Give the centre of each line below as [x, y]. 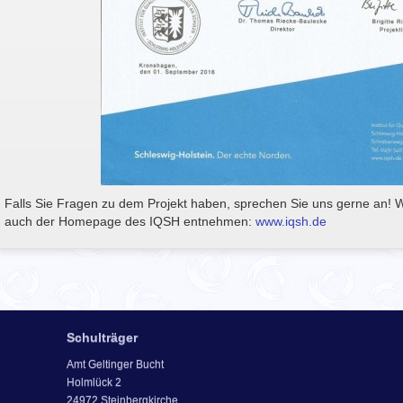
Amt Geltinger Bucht [115, 364]
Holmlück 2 [94, 382]
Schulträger [102, 337]
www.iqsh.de [291, 221]
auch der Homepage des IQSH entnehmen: [130, 221]
